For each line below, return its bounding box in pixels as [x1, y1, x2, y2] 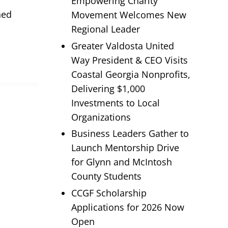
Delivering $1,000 [71, 82, 145, 95]
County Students [71, 170, 141, 183]
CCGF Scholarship [71, 186, 147, 199]
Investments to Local [71, 96, 160, 109]
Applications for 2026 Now [71, 201, 184, 213]
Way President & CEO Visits [71, 53, 188, 66]
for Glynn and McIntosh [71, 156, 172, 168]
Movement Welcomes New [71, 9, 186, 21]
